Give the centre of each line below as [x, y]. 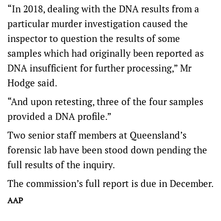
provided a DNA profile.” [59, 116]
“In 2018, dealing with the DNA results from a [103, 9]
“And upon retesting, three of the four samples [105, 102]
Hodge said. [33, 83]
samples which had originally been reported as [106, 53]
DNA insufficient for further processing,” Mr [99, 68]
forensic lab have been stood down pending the [107, 150]
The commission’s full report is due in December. [110, 184]
